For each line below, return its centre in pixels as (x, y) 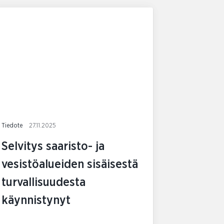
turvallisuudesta (44, 182)
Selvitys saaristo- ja (53, 146)
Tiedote (13, 125)
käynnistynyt (36, 200)
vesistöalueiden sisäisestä (70, 164)
